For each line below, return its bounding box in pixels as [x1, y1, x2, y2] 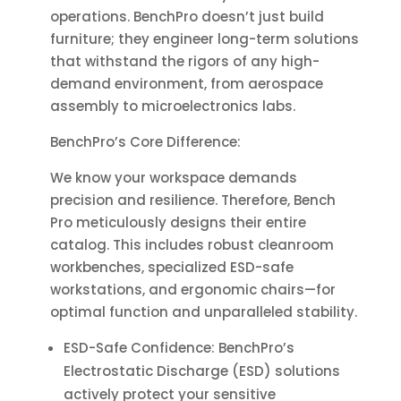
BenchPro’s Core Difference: [49, 132, 241, 152]
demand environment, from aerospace [49, 74, 323, 94]
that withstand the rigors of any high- [49, 52, 320, 72]
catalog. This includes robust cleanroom [49, 235, 334, 255]
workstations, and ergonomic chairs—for [49, 280, 336, 300]
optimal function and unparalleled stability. [49, 303, 357, 322]
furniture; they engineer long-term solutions [49, 30, 359, 49]
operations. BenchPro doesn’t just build [49, 7, 324, 27]
